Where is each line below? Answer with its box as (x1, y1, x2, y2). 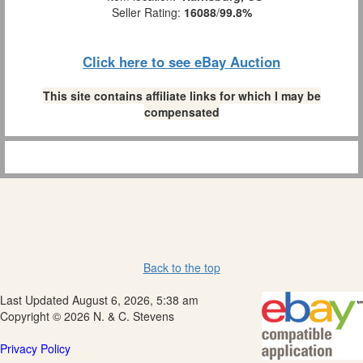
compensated (143, 103, 220, 120)
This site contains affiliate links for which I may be (42, 87, 321, 104)
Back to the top (143, 258, 220, 275)
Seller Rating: (111, 3, 184, 20)
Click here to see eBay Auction (83, 51, 280, 71)
